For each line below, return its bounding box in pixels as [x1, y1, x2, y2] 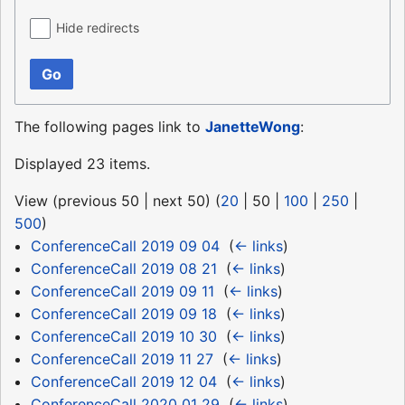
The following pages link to [14, 118, 205, 137]
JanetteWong [205, 118, 300, 137]
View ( [14, 192, 58, 211]
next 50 [153, 192, 205, 211]
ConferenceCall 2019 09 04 [30, 237, 220, 256]
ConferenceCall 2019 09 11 [30, 282, 214, 301]
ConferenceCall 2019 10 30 [30, 327, 217, 346]
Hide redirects [56, 20, 139, 36]
